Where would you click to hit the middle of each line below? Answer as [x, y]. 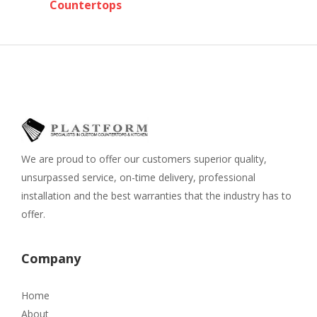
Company [51, 259]
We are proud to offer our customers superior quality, [144, 159]
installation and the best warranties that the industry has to [156, 196]
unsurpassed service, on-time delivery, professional [138, 178]
